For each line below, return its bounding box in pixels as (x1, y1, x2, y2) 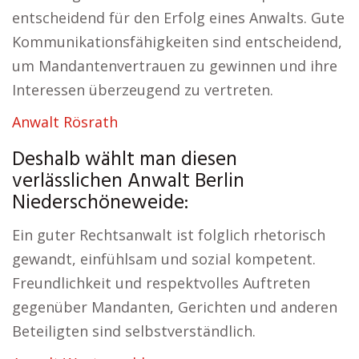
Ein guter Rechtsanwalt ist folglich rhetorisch (12, 225, 325, 244)
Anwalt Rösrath (12, 112, 118, 131)
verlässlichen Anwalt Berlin (12, 166, 244, 198)
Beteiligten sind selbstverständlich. (12, 321, 256, 341)
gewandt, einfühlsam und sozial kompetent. (12, 249, 316, 268)
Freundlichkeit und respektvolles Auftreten (12, 273, 310, 292)
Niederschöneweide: (12, 188, 188, 220)
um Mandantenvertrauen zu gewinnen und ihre (12, 56, 337, 75)
